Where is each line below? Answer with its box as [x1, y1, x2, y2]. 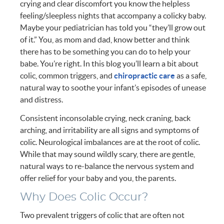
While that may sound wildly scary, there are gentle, [20, 149, 195, 159]
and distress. [20, 95, 63, 104]
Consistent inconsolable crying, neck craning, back [20, 113, 191, 123]
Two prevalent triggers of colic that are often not [20, 210, 185, 220]
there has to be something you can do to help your [20, 47, 191, 56]
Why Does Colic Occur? [20, 191, 148, 203]
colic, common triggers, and [20, 71, 114, 80]
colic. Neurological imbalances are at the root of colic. [20, 137, 200, 147]
